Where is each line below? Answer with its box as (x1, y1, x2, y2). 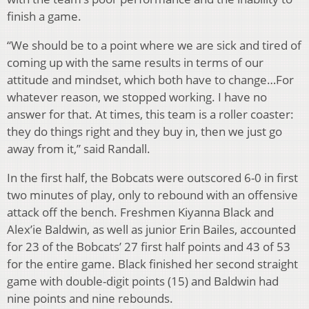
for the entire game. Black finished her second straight (7, 255, 298, 272)
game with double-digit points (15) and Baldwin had (7, 272, 279, 289)
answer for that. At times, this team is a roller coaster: (7, 106, 294, 122)
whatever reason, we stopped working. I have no (7, 88, 267, 105)
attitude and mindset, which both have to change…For (7, 71, 294, 88)
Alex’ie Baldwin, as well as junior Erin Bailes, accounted (7, 221, 296, 237)
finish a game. (7, 8, 81, 24)
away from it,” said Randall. (7, 140, 150, 157)
